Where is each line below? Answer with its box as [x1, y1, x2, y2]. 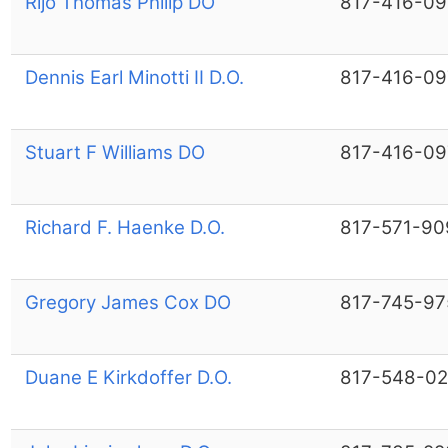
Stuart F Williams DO [24, 140, 205, 164]
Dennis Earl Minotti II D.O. [24, 65, 244, 89]
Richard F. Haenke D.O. [24, 215, 225, 239]
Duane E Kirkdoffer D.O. [24, 365, 232, 389]
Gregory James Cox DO [24, 290, 231, 314]
